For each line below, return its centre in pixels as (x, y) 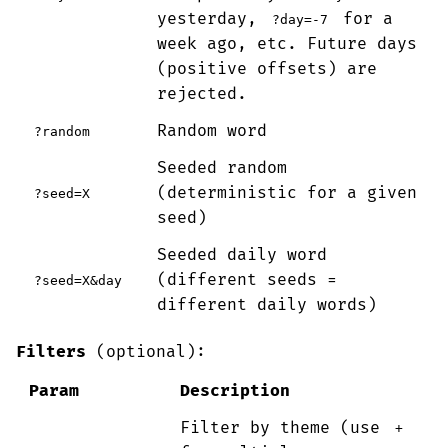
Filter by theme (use (284, 428)
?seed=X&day (77, 280)
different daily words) (266, 305)
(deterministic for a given (286, 193)
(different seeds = (246, 280)
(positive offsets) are (266, 69)
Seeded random (221, 168)
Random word (211, 131)
